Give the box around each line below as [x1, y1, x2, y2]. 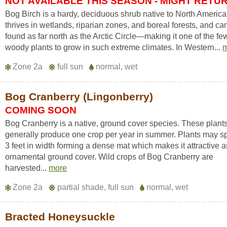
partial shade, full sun [55, 183, 136, 192]
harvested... [5, 164, 49, 172]
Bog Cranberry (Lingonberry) [5, 91, 154, 102]
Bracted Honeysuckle [5, 211, 116, 222]
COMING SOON [5, 105, 77, 116]
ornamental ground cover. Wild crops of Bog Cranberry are [5, 153, 214, 161]
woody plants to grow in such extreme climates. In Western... [5, 43, 223, 52]
